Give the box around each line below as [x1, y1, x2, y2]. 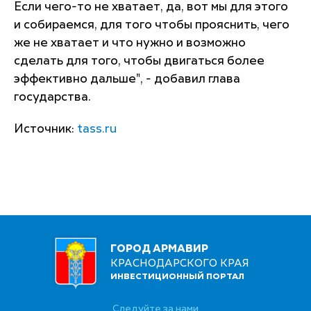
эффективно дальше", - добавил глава [14, 73, 240, 85]
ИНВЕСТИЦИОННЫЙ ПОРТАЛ [110, 273, 244, 282]
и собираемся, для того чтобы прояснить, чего [14, 19, 289, 31]
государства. [14, 91, 94, 103]
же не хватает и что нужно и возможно [14, 37, 246, 49]
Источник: [14, 123, 77, 135]
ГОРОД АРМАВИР [110, 244, 208, 255]
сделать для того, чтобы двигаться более [14, 55, 264, 67]
